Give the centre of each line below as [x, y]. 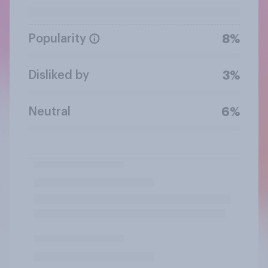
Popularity [57, 39]
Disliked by [59, 75]
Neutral [49, 112]
